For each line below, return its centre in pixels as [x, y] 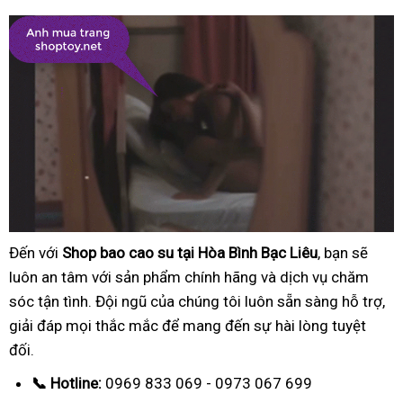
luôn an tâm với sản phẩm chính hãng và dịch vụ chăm [189, 277]
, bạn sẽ [343, 252]
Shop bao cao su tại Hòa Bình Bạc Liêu [190, 252]
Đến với [36, 252]
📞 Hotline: [67, 383]
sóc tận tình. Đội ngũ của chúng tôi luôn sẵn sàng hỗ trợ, [197, 301]
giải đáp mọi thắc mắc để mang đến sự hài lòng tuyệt [188, 325]
